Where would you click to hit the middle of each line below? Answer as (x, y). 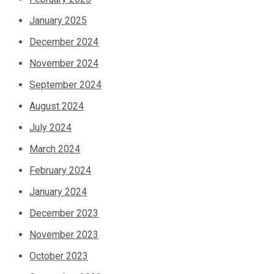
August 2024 (57, 106)
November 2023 (64, 235)
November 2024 (64, 64)
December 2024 (64, 42)
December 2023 (64, 213)
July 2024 (50, 128)
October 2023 (59, 256)
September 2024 (65, 85)
